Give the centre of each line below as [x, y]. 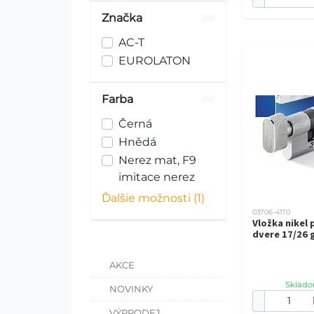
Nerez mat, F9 [157, 160]
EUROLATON [155, 60]
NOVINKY [131, 288]
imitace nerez [157, 177]
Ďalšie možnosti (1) [153, 198]
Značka [122, 18]
